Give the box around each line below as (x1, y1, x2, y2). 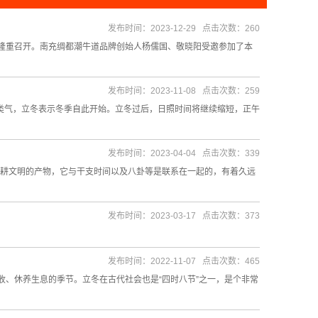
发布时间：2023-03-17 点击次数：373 (108, 211, 260, 221)
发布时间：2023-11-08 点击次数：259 (108, 86, 260, 96)
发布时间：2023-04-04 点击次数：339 (108, 148, 260, 158)
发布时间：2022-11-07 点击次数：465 (108, 256, 260, 266)
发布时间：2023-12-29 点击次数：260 (108, 23, 260, 33)
